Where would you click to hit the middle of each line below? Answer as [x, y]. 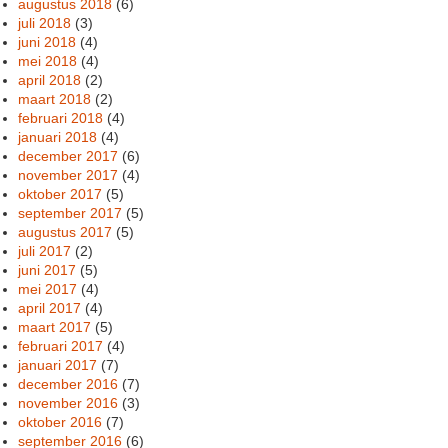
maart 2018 [55, 98]
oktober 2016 [60, 421]
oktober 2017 [60, 193]
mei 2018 [48, 60]
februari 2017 [61, 345]
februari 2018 [61, 117]
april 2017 [50, 307]
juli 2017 [45, 250]
